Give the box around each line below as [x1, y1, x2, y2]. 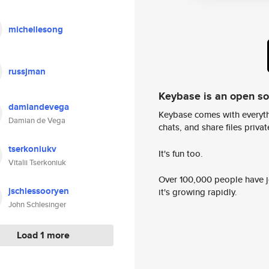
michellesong [8, 23, 63, 36]
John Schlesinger [8, 199, 66, 210]
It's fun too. [159, 147, 203, 160]
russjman [8, 65, 46, 78]
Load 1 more [16, 228, 70, 242]
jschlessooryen [8, 184, 69, 198]
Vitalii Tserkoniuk [8, 157, 66, 168]
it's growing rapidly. [159, 186, 237, 199]
